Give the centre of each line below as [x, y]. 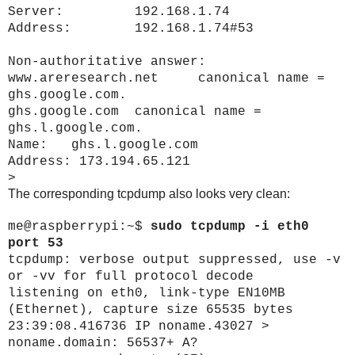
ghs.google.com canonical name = [135, 112]
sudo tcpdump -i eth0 [230, 227]
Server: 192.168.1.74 [119, 12]
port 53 [36, 244]
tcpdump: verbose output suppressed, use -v [174, 260]
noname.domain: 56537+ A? [103, 344]
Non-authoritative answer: [107, 62]
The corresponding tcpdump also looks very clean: [149, 194]
